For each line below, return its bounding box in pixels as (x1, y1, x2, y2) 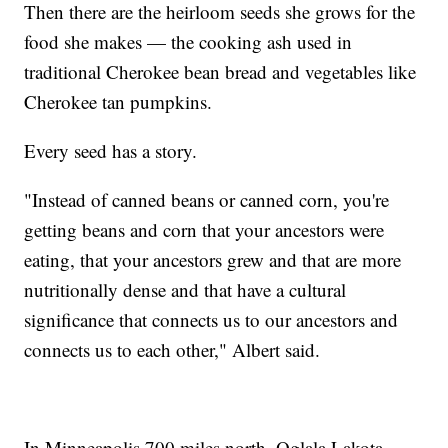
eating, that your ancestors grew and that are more (24, 246, 402, 272)
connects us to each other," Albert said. (24, 336, 327, 362)
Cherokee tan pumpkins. (24, 88, 213, 114)
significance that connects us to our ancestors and (24, 306, 399, 332)
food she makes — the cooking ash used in (24, 28, 353, 54)
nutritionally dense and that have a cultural (24, 276, 347, 302)
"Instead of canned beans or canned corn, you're (24, 186, 390, 212)
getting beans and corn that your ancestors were (24, 216, 385, 242)
